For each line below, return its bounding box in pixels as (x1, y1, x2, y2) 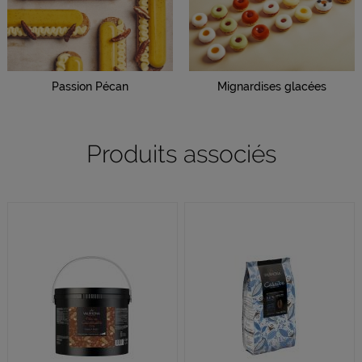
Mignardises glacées (217, 80, 327, 94)
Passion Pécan (51, 80, 128, 94)
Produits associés (86, 140, 276, 169)
